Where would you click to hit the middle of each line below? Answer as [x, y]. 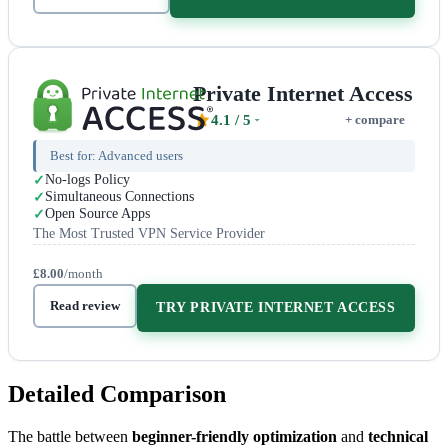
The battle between [70, 436]
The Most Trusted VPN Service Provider [149, 233]
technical [398, 436]
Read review [84, 305]
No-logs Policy [87, 179]
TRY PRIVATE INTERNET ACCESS [276, 307]
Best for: [74, 155]
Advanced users [140, 155]
